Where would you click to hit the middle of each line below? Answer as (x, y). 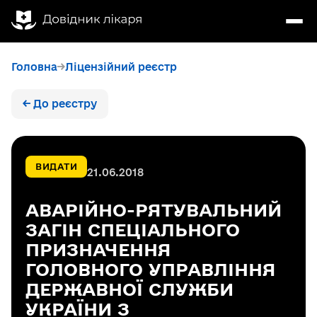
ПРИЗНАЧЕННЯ (98, 249)
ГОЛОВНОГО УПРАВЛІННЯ (151, 269)
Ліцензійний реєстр (121, 67)
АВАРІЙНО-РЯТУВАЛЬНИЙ (154, 210)
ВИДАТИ (56, 166)
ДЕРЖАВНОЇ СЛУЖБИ (129, 289)
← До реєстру (60, 104)
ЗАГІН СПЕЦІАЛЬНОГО (133, 230)
